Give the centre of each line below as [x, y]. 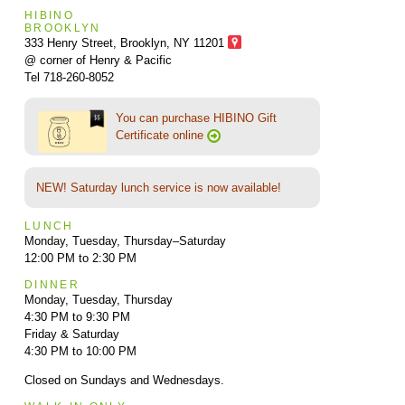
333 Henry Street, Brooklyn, [99, 42]
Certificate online [161, 135]
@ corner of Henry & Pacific [98, 60]
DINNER [52, 284]
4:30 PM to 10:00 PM [80, 351]
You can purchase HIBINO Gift [196, 118]
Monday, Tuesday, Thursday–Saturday [125, 240]
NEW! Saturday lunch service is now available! [158, 187]
